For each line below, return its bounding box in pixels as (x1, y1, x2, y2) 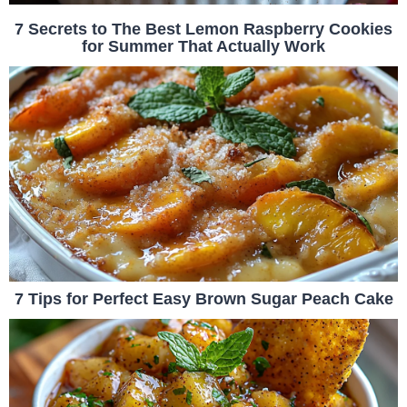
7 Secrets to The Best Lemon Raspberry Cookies (15, 20, 392, 38)
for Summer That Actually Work (82, 37, 325, 55)
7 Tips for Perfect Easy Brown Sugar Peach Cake (14, 290, 393, 308)
